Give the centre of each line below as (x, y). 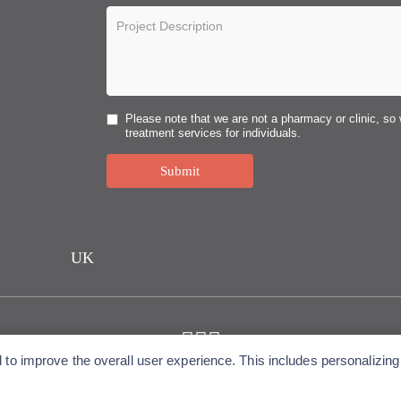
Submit (180, 171)
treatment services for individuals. (213, 133)
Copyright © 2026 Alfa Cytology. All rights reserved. (200, 388)
